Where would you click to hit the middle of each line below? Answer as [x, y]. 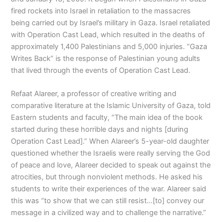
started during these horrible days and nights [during [100, 129]
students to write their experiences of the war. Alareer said [109, 189]
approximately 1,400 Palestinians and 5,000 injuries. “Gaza [109, 46]
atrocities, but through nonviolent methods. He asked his [107, 177]
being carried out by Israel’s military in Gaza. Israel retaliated [111, 23]
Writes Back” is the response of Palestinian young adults [106, 58]
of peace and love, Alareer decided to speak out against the [111, 165]
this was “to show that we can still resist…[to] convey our [108, 201]
